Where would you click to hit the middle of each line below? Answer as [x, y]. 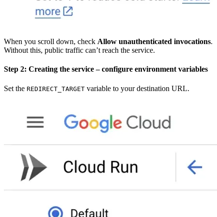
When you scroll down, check [51, 42]
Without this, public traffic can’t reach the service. [79, 50]
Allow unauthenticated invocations [154, 42]
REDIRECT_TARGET [56, 89]
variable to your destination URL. [137, 88]
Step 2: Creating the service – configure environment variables [106, 69]
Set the [15, 88]
